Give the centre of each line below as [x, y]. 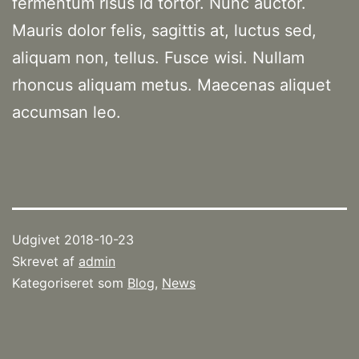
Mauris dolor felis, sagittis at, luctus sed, [164, 31]
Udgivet [38, 240]
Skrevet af [45, 262]
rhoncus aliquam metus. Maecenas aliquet [171, 85]
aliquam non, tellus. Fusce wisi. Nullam [158, 58]
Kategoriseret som [70, 283]
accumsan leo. [67, 113]
